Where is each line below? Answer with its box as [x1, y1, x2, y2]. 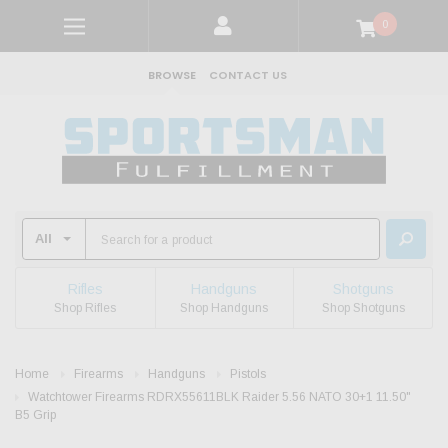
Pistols [230, 367, 266, 382]
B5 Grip [15, 408, 56, 423]
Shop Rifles [54, 300, 117, 315]
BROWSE [148, 67, 196, 83]
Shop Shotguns [321, 300, 405, 315]
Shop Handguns [180, 300, 269, 315]
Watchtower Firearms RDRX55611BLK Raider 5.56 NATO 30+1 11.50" [28, 390, 411, 405]
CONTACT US [209, 67, 287, 83]
